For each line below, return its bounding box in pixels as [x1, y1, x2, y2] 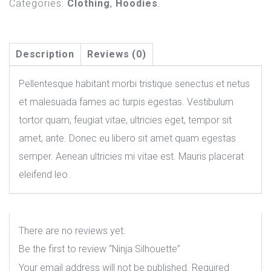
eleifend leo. [19, 169, 70, 180]
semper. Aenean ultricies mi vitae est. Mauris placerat [19, 151, 244, 162]
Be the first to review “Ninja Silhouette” [19, 243, 180, 255]
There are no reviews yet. [19, 225, 126, 237]
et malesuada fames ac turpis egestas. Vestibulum [19, 96, 233, 108]
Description [16, 48, 74, 60]
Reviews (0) [87, 48, 146, 60]
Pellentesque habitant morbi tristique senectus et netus [19, 78, 250, 90]
